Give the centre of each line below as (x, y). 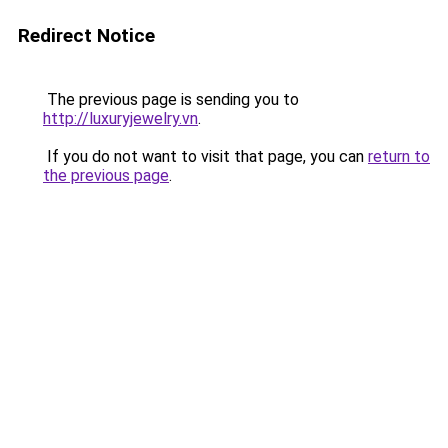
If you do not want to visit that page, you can (205, 156)
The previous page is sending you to (171, 99)
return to (399, 156)
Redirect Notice (86, 35)
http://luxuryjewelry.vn (120, 118)
